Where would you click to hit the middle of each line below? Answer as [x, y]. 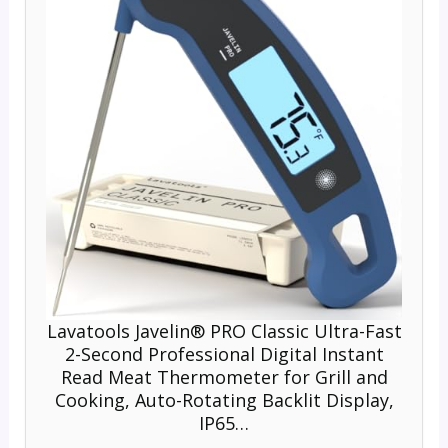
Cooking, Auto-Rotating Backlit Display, [224, 400]
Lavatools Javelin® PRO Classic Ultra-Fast [224, 331]
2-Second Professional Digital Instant [224, 354]
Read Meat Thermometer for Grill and [224, 377]
